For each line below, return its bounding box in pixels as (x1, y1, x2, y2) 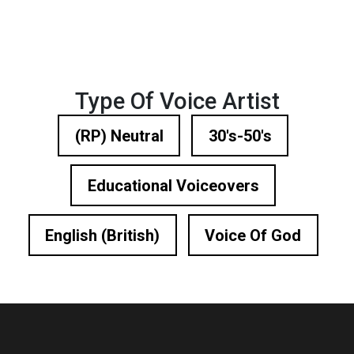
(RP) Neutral (74, 126, 164, 145)
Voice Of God (205, 225, 301, 245)
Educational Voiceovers (87, 175, 259, 195)
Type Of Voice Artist (74, 88, 280, 115)
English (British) (45, 225, 160, 245)
